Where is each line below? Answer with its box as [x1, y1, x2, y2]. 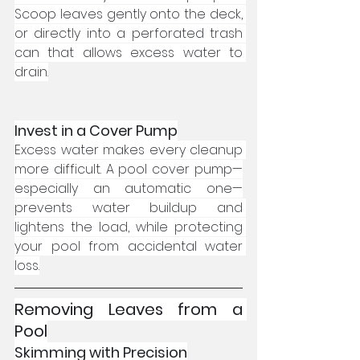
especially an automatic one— [14, 179, 243, 198]
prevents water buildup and [14, 198, 243, 217]
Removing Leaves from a [14, 298, 243, 321]
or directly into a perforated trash [14, 24, 243, 43]
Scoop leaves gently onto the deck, [14, 5, 243, 23]
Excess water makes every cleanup [14, 141, 243, 159]
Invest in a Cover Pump [14, 121, 178, 141]
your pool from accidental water [14, 237, 243, 256]
